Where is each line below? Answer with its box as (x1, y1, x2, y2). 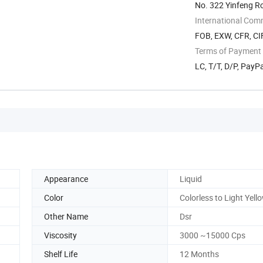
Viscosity (44, 229, 77, 241)
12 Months (180, 248, 219, 259)
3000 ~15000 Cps (180, 229, 245, 241)
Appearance (44, 173, 88, 184)
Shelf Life (44, 248, 77, 259)
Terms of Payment (195, 45, 261, 56)
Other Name (44, 210, 88, 222)
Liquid (180, 173, 202, 184)
